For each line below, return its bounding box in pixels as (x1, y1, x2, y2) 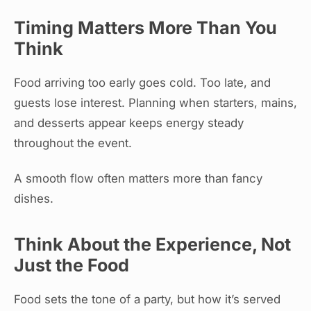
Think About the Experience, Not (14, 234, 291, 255)
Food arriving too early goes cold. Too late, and (14, 75, 271, 90)
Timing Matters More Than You (14, 17, 277, 38)
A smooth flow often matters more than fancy (14, 171, 262, 186)
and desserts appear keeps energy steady (14, 115, 244, 130)
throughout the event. (14, 135, 132, 150)
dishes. (14, 192, 53, 206)
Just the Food (14, 255, 129, 276)
